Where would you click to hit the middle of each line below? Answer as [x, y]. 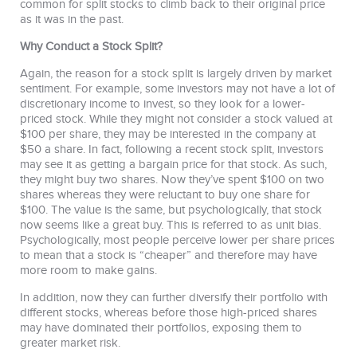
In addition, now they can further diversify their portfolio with [174, 297]
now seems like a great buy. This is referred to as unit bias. [171, 225]
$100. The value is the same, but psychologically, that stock [171, 210]
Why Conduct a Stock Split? [91, 46]
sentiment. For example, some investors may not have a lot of [177, 88]
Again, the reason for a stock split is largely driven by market [176, 73]
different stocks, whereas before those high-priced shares [169, 312]
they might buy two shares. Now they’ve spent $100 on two [172, 179]
